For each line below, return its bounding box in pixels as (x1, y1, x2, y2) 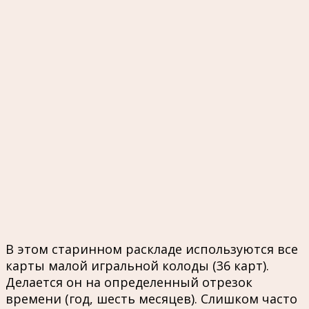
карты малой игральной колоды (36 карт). (6, 257, 269, 274)
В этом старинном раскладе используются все (6, 240, 298, 257)
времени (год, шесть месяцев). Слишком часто (6, 290, 297, 307)
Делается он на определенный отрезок (6, 273, 252, 290)
